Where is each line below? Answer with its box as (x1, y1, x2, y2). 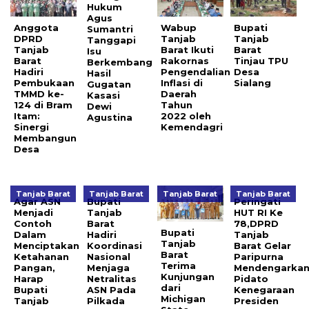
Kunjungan (160, 271, 215, 283)
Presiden (234, 295, 279, 306)
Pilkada (87, 295, 126, 306)
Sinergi (14, 121, 49, 132)
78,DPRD (234, 217, 279, 229)
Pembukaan (14, 77, 74, 88)
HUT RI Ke (234, 206, 283, 218)
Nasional (87, 250, 131, 262)
